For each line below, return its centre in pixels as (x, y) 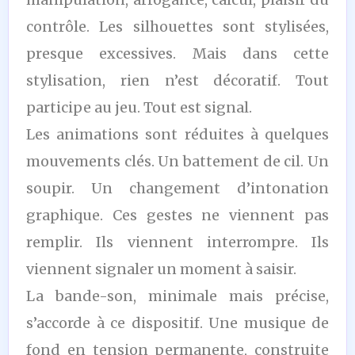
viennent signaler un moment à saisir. (161, 269)
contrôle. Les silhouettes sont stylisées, (177, 26)
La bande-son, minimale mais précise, (177, 296)
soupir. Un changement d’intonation (177, 188)
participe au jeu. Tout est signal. (139, 107)
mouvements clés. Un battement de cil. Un (177, 161)
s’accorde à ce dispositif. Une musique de (177, 323)
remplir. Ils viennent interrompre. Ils (177, 242)
